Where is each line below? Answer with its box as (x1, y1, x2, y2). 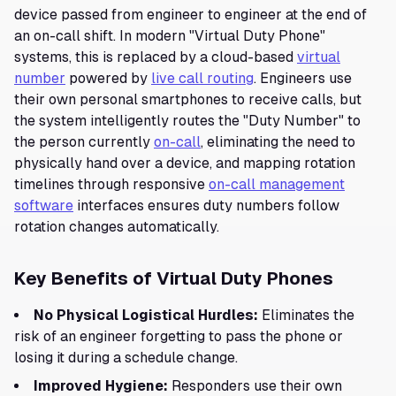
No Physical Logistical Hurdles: (34, 307, 258, 324)
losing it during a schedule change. (14, 349, 238, 366)
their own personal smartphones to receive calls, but (14, 91, 362, 108)
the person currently (14, 133, 154, 150)
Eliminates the (258, 307, 354, 324)
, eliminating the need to (201, 133, 355, 150)
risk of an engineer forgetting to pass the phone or (14, 328, 343, 345)
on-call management (209, 176, 345, 193)
